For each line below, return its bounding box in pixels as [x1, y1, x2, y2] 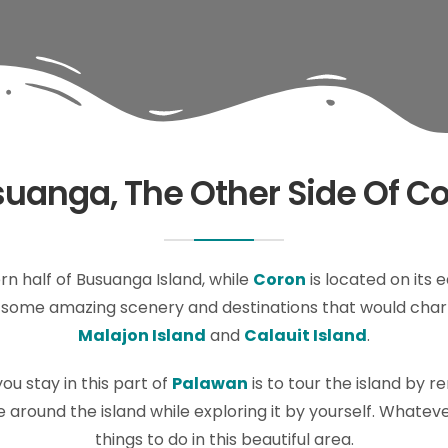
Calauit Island [244, 324, 367, 347]
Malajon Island [78, 324, 206, 347]
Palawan [172, 372, 248, 395]
